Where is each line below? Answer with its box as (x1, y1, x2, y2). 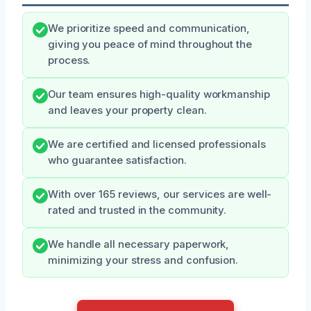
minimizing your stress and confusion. (48, 253, 239, 267)
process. (48, 53, 91, 67)
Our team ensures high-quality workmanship (48, 87, 270, 101)
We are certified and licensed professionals (48, 137, 266, 151)
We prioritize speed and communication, (48, 22, 250, 35)
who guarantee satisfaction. (48, 153, 187, 167)
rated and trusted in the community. (48, 203, 227, 217)
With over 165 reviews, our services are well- (48, 187, 272, 201)
